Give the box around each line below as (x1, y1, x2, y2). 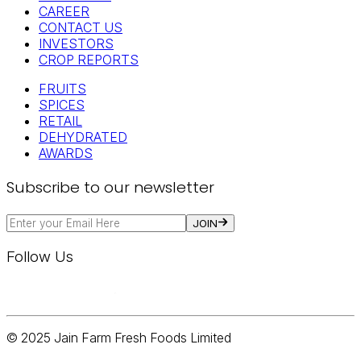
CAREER (39, 2, 89, 19)
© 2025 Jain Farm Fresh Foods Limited (6, 329, 231, 346)
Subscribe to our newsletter (6, 176, 214, 199)
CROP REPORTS (39, 51, 139, 68)
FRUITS (39, 80, 86, 97)
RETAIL (39, 112, 82, 129)
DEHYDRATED (39, 128, 127, 145)
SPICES (39, 96, 85, 113)
